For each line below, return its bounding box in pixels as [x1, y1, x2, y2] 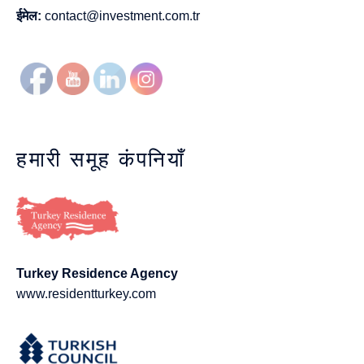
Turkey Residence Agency [16, 266, 178, 280]
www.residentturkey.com [16, 286, 156, 301]
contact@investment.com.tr [45, 8, 200, 23]
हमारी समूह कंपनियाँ [16, 146, 185, 171]
